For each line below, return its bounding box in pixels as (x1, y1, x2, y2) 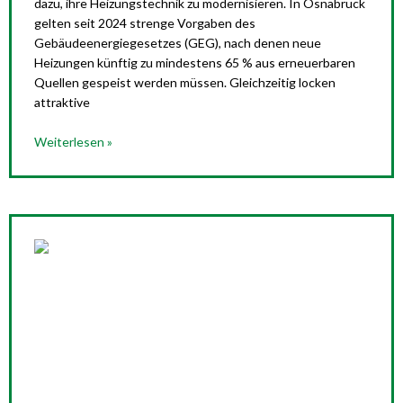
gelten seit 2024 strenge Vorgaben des (34, 15, 255, 31)
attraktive (34, 94, 90, 110)
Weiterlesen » (34, 134, 112, 149)
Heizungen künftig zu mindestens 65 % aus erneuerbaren (34, 55, 355, 70)
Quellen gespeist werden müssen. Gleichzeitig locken (34, 75, 336, 90)
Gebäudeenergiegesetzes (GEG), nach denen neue (34, 35, 321, 50)
